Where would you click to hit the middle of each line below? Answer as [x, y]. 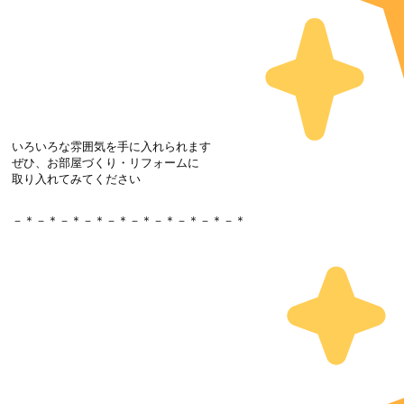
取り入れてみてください [76, 179]
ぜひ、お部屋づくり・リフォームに [106, 163]
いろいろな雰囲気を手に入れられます [111, 147]
